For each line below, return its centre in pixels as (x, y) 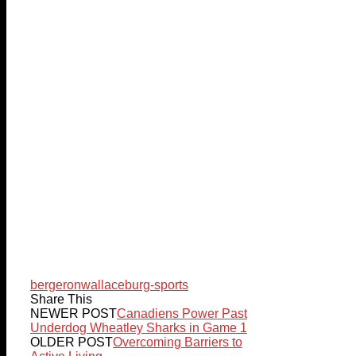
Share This (61, 299)
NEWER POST (74, 313)
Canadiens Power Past (182, 313)
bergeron (56, 284)
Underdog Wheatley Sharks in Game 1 (139, 327)
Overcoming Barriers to (178, 342)
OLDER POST (72, 342)
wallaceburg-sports (135, 284)
